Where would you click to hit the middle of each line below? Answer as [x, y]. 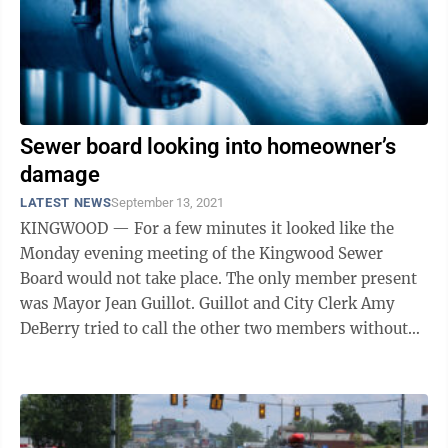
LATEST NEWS [66, 202]
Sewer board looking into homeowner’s [208, 146]
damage [60, 174]
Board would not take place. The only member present [218, 278]
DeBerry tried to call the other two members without [214, 328]
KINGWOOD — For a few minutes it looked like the [207, 228]
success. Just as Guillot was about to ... [160, 353]
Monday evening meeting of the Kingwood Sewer [201, 253]
